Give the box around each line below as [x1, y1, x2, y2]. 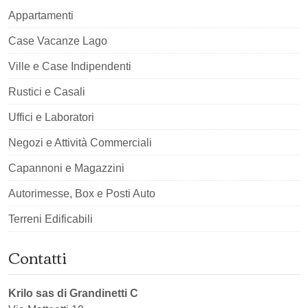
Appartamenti [8, 10, 74, 21]
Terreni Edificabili [8, 213, 93, 225]
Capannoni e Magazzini [8, 162, 124, 174]
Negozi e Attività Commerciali [8, 137, 152, 148]
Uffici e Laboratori [8, 111, 94, 123]
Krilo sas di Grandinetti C [8, 287, 138, 299]
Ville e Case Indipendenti [8, 60, 131, 72]
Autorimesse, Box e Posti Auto [8, 188, 155, 199]
